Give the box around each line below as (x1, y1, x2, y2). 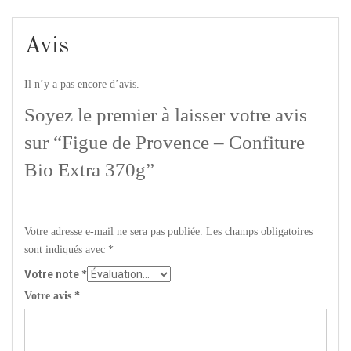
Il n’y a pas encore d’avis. (24, 78, 139, 90)
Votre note (24, 268, 81, 280)
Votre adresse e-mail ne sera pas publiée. (24, 226, 203, 237)
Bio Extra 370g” (24, 159, 154, 180)
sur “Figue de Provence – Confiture (24, 132, 305, 153)
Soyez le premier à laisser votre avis (24, 104, 307, 125)
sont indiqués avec (24, 244, 108, 255)
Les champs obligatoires (206, 226, 313, 237)
